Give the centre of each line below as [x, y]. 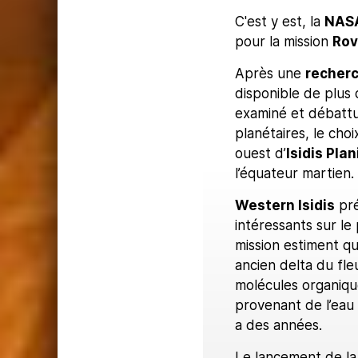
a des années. [278, 325]
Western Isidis [284, 205]
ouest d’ [260, 153]
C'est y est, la [279, 21]
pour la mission [283, 41]
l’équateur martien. [294, 173]
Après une [270, 73]
